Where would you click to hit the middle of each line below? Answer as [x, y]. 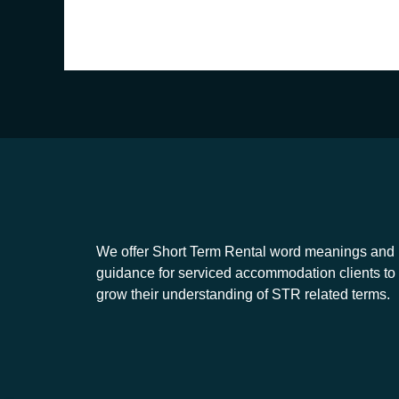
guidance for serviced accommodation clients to [245, 273]
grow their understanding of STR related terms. [243, 295]
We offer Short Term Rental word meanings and [245, 252]
